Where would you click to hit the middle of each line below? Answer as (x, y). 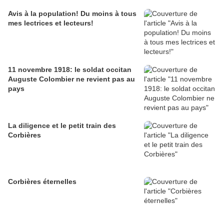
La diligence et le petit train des (62, 126)
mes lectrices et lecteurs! (51, 23)
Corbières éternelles (42, 182)
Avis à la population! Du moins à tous (72, 14)
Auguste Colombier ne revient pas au (71, 79)
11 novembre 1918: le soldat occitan (70, 70)
